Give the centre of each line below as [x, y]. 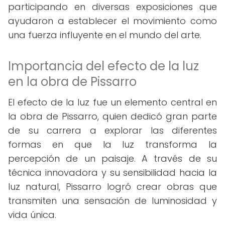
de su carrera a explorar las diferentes [113, 130]
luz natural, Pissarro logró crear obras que [113, 187]
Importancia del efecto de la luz [103, 66]
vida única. [32, 215]
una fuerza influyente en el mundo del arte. [105, 35]
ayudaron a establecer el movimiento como [113, 21]
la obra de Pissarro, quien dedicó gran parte [113, 116]
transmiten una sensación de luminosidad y [113, 201]
